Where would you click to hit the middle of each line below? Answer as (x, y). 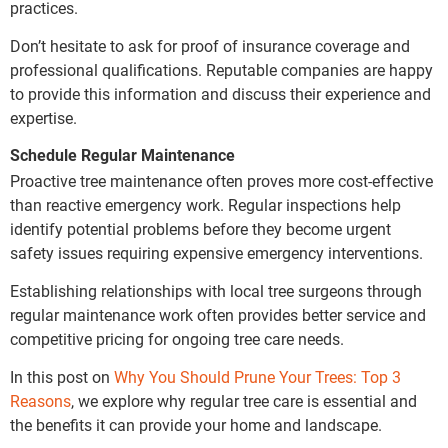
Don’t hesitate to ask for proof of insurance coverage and (210, 47)
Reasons (40, 402)
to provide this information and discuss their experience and (220, 95)
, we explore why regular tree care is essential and (244, 402)
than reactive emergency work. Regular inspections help (205, 205)
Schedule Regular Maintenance (122, 155)
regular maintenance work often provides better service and (218, 315)
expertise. (43, 119)
